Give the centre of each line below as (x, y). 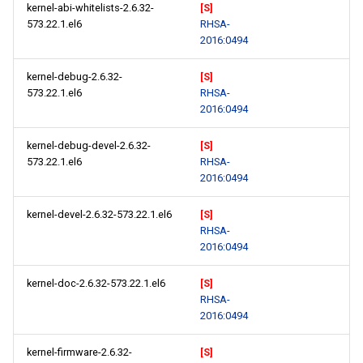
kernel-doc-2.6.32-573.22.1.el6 (96, 283)
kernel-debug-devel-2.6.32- (89, 145)
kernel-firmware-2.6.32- (79, 352)
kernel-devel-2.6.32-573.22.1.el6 (99, 214)
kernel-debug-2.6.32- (75, 77)
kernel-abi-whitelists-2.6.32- (90, 8)
